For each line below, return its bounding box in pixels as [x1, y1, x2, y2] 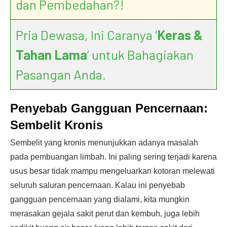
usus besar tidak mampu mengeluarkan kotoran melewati [10, 167, 215, 175]
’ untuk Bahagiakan [87, 47, 194, 62]
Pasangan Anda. [16, 66, 106, 82]
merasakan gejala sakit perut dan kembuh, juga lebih [10, 209, 200, 218]
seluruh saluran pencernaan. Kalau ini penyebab [10, 181, 185, 190]
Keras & [157, 27, 203, 43]
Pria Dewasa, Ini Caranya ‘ [16, 27, 157, 43]
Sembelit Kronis [10, 118, 103, 132]
